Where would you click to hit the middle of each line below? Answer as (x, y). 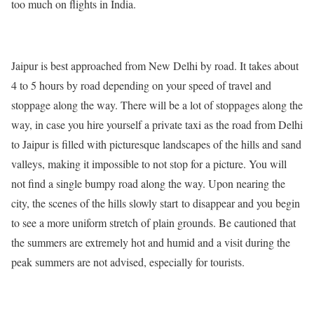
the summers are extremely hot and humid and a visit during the (151, 242)
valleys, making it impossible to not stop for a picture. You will (149, 164)
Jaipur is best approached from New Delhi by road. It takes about (155, 66)
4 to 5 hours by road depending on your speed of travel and (141, 85)
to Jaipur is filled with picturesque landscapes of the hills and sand (156, 144)
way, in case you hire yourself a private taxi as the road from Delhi (157, 124)
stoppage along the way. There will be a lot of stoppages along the (157, 105)
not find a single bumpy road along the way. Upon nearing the (148, 183)
